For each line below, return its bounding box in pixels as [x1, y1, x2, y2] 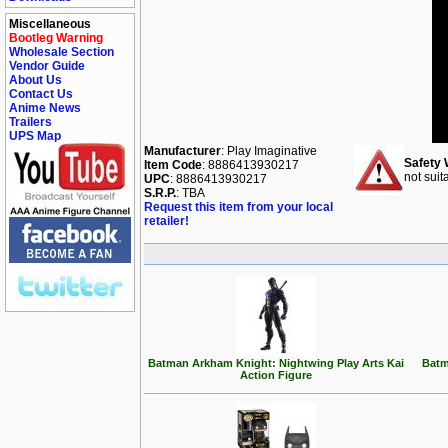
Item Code [144, 158, 202, 172]
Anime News [9, 101, 81, 115]
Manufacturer [144, 144, 221, 158]
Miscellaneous [9, 17, 91, 31]
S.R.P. [144, 186, 176, 200]
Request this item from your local [144, 200, 333, 214]
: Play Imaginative [221, 144, 317, 158]
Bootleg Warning [9, 31, 103, 45]
